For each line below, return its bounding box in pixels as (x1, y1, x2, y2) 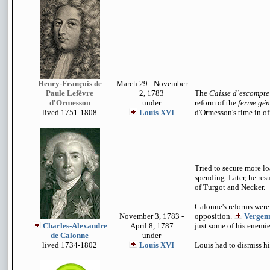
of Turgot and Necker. (195, 183, 265, 192)
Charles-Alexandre (42, 221, 107, 230)
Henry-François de (37, 79, 102, 88)
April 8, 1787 (130, 221, 174, 230)
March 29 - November (116, 79, 187, 88)
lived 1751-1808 (42, 108, 97, 117)
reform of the (195, 98, 238, 107)
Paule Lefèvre (46, 89, 93, 98)
